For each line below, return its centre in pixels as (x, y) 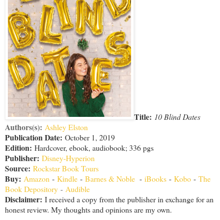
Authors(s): (24, 127)
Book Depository (31, 189)
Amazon (37, 178)
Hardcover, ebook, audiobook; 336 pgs (94, 147)
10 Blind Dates (177, 116)
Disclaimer (22, 199)
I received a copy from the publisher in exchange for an (128, 199)
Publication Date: (34, 137)
